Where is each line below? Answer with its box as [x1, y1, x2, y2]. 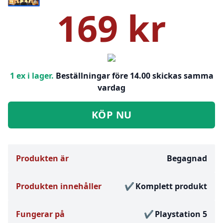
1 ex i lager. [9, 70, 54, 82]
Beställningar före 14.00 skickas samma [55, 70, 214, 82]
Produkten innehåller [16, 181, 102, 192]
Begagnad [167, 153, 207, 164]
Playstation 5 [155, 209, 207, 220]
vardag [98, 82, 125, 94]
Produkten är [16, 153, 69, 164]
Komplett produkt [135, 181, 207, 192]
